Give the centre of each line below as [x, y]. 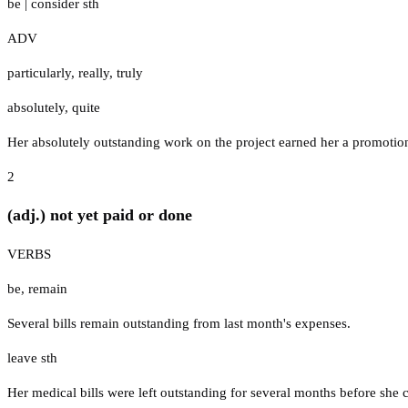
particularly [39, 72]
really [94, 72]
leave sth [32, 357]
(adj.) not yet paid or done [100, 215]
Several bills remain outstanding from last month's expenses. [179, 323]
